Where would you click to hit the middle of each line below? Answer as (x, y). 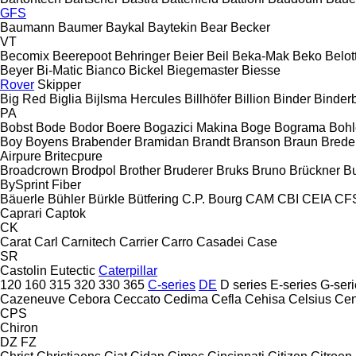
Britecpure (74, 156)
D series (244, 284)
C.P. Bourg (212, 199)
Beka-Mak (261, 56)
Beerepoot (82, 56)
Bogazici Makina (191, 127)
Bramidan (162, 141)
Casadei (220, 242)
